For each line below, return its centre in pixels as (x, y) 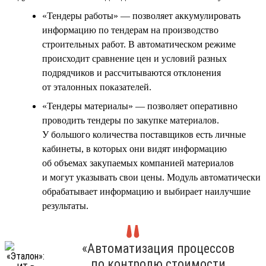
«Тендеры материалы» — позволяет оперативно (140, 106)
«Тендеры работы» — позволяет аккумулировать (141, 15)
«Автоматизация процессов (158, 248)
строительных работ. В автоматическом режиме (139, 44)
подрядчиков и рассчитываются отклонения (132, 72)
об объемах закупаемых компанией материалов (138, 163)
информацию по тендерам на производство (130, 30)
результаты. (65, 205)
